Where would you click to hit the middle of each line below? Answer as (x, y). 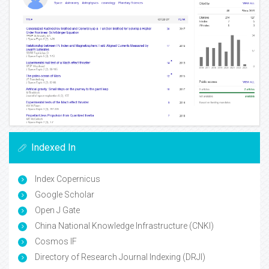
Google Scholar (64, 195)
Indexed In (53, 148)
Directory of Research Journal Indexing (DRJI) (119, 257)
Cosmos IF (55, 242)
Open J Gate (56, 210)
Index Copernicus (67, 179)
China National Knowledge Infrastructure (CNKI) (123, 226)
